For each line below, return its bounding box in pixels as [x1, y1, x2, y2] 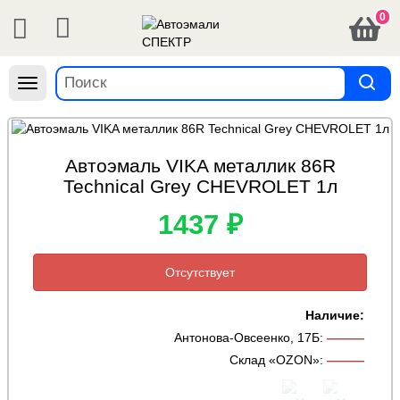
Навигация [27, 78, 89, 92]
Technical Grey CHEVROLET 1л [62, 176, 337, 197]
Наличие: [305, 308, 364, 323]
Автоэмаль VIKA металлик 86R [64, 155, 336, 177]
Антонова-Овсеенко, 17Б [174, 330, 320, 346]
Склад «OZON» [229, 353, 320, 368]
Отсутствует [165, 265, 235, 280]
